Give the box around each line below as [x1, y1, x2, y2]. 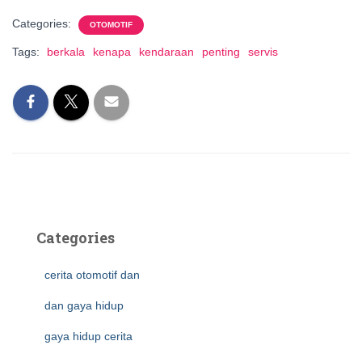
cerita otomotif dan [44, 268, 140, 281]
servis [248, 45, 278, 58]
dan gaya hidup [44, 299, 124, 312]
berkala [47, 45, 85, 58]
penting [202, 45, 240, 58]
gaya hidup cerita [44, 330, 133, 343]
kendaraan [139, 45, 194, 58]
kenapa [93, 45, 131, 58]
